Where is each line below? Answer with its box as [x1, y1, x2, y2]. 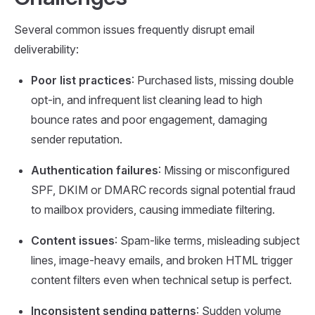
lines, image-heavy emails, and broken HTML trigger [31, 252, 292, 267]
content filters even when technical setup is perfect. [31, 272, 292, 287]
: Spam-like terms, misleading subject [115, 233, 300, 247]
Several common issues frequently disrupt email [14, 22, 255, 37]
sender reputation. [31, 131, 122, 146]
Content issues [31, 233, 115, 247]
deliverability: [14, 41, 79, 56]
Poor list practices [31, 72, 131, 87]
